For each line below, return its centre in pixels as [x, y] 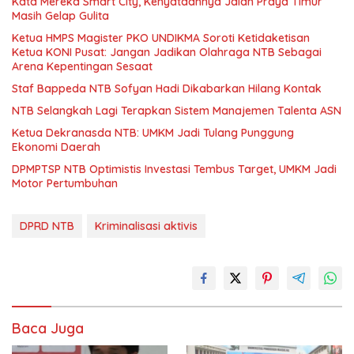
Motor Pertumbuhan [65, 184]
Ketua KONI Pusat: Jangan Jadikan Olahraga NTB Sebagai [167, 53]
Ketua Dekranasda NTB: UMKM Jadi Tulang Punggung [153, 133]
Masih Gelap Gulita [60, 16]
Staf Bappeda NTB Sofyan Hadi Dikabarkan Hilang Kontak [167, 89]
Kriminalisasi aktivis [146, 226]
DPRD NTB [47, 226]
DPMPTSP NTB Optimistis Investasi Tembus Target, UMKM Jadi [174, 169]
